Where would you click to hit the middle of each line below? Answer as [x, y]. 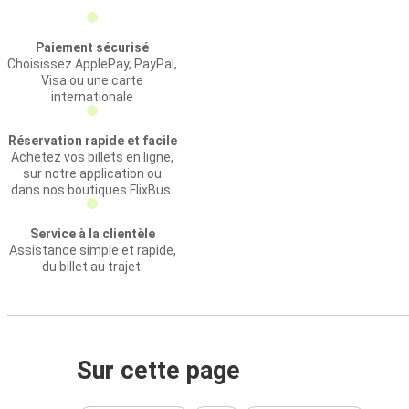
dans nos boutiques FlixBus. [92, 190]
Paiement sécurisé [92, 47]
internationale [92, 97]
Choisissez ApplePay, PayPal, [92, 64]
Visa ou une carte [92, 80]
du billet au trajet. [92, 267]
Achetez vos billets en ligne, [92, 157]
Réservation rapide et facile [92, 141]
